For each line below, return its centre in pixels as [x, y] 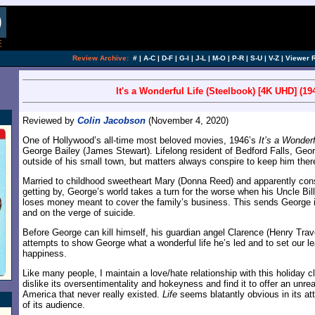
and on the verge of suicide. [79, 213]
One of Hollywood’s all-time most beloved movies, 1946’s [141, 140]
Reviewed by [50, 121]
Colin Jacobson [111, 121]
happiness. [45, 253]
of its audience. [54, 305]
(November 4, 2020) [187, 121]
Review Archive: [101, 58]
